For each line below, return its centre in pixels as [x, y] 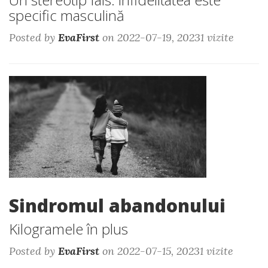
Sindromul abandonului [117, 205]
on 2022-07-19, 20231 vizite [167, 37]
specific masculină [67, 15]
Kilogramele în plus [68, 229]
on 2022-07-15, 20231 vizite [166, 251]
